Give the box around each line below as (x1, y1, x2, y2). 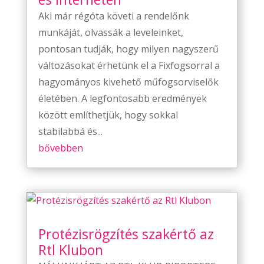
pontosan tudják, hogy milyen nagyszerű (38, 42, 219, 56)
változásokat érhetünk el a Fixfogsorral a (38, 59, 220, 72)
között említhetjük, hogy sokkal (38, 108, 178, 122)
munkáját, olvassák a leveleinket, (38, 26, 183, 39)
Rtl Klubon (38, 240, 103, 260)
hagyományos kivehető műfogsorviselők (38, 75, 219, 89)
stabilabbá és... (38, 125, 103, 138)
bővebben (38, 141, 83, 155)
